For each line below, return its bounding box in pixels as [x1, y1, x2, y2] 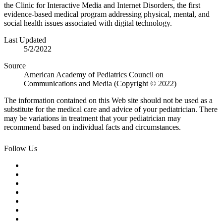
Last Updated [4, 36, 46, 45]
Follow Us [4, 144, 37, 153]
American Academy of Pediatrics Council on [24, 70, 164, 79]
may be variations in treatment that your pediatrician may [4, 114, 181, 123]
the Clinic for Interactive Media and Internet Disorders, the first [4, 1, 200, 10]
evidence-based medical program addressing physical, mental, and [4, 10, 210, 19]
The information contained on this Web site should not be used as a [4, 96, 213, 105]
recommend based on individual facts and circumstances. [4, 123, 181, 132]
